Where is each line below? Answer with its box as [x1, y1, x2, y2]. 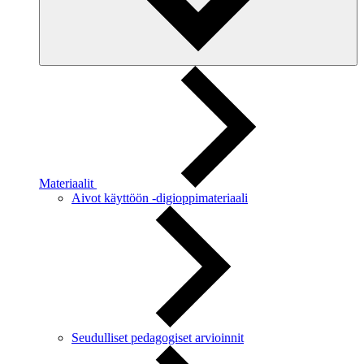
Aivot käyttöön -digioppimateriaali [71, 191, 248, 205]
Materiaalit [39, 176, 97, 190]
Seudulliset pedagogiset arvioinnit [71, 331, 244, 344]
